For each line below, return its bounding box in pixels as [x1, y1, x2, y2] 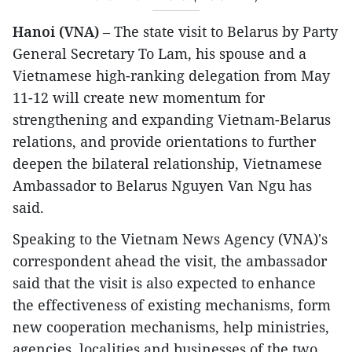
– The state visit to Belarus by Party [103, 22, 338, 42]
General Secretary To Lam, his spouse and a [13, 44, 306, 64]
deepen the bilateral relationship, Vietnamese [13, 154, 322, 174]
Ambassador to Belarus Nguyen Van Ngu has [13, 176, 312, 196]
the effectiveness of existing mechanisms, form [13, 295, 331, 315]
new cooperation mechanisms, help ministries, [13, 317, 329, 337]
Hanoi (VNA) [13, 22, 103, 42]
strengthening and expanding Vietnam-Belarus [13, 110, 331, 130]
